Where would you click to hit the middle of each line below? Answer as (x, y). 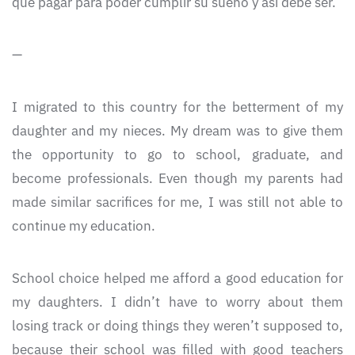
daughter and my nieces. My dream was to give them (177, 131)
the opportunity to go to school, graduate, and (177, 155)
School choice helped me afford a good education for (177, 279)
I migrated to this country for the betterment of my (177, 107)
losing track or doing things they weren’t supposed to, (177, 326)
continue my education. (84, 226)
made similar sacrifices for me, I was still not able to (177, 202)
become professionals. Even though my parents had (177, 179)
